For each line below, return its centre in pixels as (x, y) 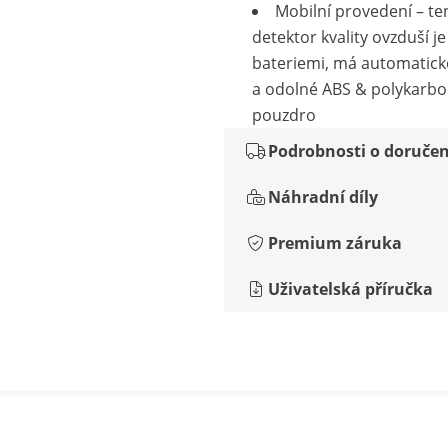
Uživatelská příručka (350, 289)
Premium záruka (335, 243)
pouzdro (284, 115)
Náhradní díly (323, 197)
